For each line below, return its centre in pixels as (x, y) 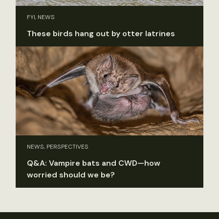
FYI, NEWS (41, 17)
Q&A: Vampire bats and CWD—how (94, 163)
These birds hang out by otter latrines (101, 33)
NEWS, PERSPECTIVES (58, 147)
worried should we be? (71, 175)
